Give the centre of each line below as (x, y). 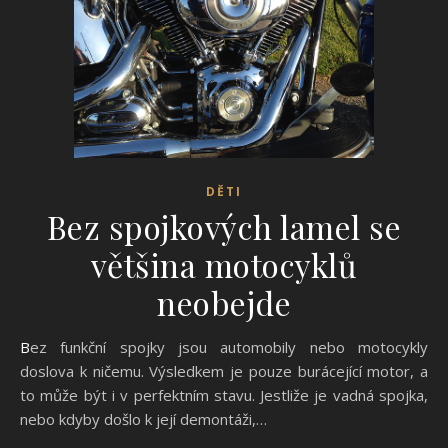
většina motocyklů (224, 264)
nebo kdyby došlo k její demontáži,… (143, 419)
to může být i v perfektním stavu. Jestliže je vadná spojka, (224, 395)
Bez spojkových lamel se (224, 226)
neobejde (224, 302)
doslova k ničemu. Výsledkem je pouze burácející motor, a (224, 371)
